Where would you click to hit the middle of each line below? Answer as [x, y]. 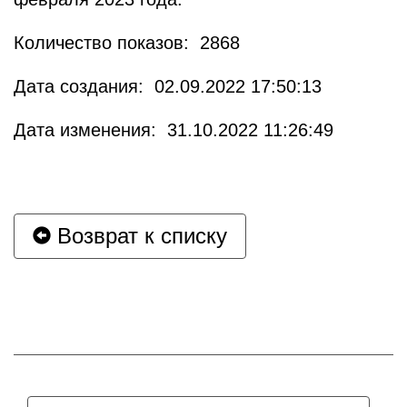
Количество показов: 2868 [127, 42]
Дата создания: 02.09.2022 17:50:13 [168, 86]
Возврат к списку [139, 235]
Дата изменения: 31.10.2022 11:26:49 [174, 129]
